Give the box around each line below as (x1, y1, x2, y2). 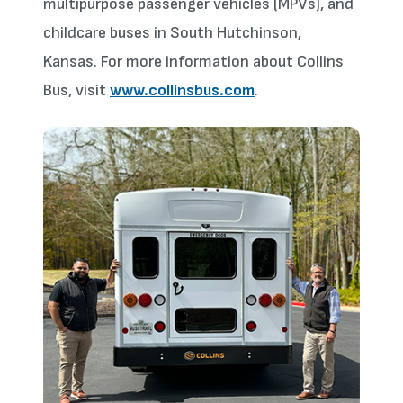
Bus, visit (43, 81, 110, 100)
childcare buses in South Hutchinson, (43, 23, 301, 42)
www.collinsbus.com (110, 81, 255, 100)
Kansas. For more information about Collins (43, 52, 344, 71)
